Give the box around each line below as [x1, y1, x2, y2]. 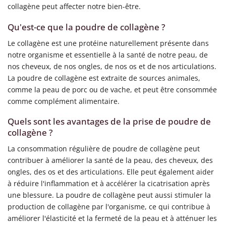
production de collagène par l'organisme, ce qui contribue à [8, 201, 210, 211]
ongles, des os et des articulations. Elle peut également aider [8, 166, 214, 177]
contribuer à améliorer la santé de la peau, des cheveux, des [8, 155, 213, 165]
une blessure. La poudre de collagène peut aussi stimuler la [8, 190, 211, 200]
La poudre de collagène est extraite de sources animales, [8, 73, 200, 83]
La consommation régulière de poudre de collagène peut [8, 143, 200, 153]
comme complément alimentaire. [8, 96, 120, 106]
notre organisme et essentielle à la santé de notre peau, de [8, 49, 208, 60]
